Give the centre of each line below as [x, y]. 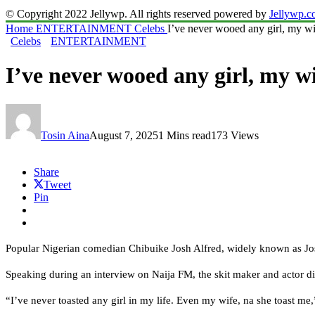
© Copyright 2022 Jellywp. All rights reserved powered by [137, 13]
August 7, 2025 [124, 135]
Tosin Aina [65, 135]
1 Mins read [185, 135]
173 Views [235, 135]
